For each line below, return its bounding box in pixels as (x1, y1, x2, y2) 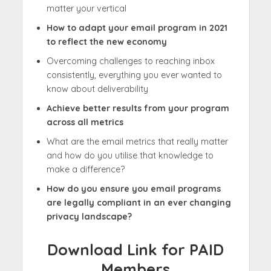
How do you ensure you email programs (46, 183, 221, 195)
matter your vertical (46, 3, 126, 15)
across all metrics (46, 117, 123, 128)
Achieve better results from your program (46, 103, 229, 114)
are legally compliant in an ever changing (46, 197, 231, 209)
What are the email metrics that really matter (46, 136, 228, 148)
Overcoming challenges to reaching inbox (46, 56, 215, 67)
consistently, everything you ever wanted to (46, 70, 222, 81)
